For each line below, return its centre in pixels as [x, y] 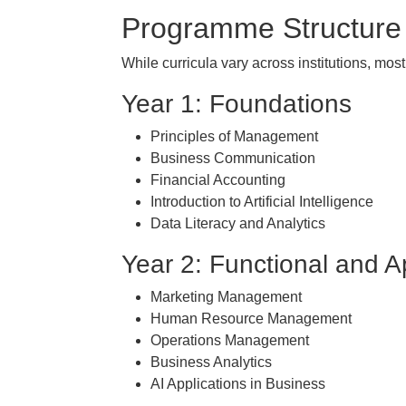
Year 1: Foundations [237, 104]
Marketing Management [226, 297]
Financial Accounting [218, 180]
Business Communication [233, 158]
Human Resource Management [251, 319]
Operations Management [230, 340]
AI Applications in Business [238, 384]
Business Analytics [211, 362]
